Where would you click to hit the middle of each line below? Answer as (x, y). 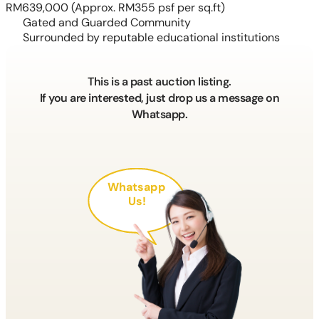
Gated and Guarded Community (107, 22)
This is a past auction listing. (159, 81)
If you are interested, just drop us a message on (159, 98)
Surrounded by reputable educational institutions (151, 37)
